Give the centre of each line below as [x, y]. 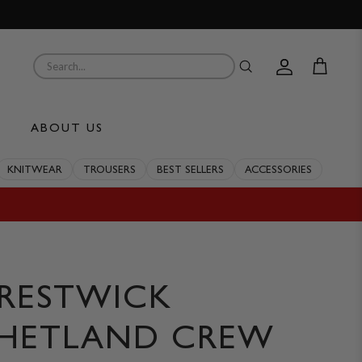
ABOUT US [67, 128]
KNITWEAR [35, 170]
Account [311, 73]
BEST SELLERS [190, 170]
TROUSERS [109, 170]
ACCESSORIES [278, 170]
